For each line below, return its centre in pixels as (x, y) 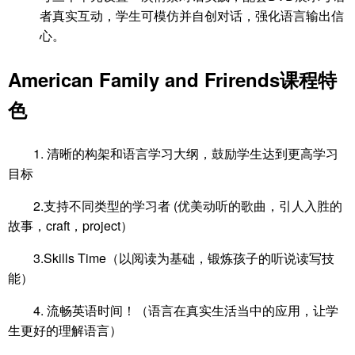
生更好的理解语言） (65, 330)
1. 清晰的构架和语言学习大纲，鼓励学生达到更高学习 (186, 153)
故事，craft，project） (71, 225)
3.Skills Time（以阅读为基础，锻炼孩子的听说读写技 (184, 258)
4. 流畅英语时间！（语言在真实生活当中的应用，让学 (186, 310)
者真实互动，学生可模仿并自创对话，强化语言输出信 (192, 15)
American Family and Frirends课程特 (172, 79)
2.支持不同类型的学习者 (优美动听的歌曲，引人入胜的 (188, 205)
